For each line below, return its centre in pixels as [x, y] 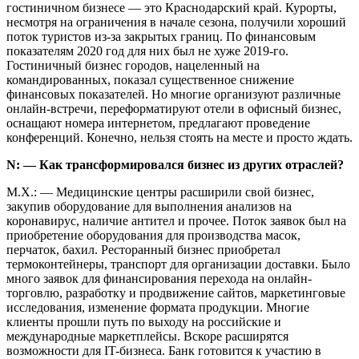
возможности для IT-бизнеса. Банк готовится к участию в [164, 350]
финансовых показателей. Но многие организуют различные [173, 94]
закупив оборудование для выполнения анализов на [149, 206]
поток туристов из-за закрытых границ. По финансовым [161, 36]
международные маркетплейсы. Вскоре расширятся [147, 336]
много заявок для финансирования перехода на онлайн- [159, 278]
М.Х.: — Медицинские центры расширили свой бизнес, [160, 192]
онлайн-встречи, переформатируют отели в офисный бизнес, [174, 108]
